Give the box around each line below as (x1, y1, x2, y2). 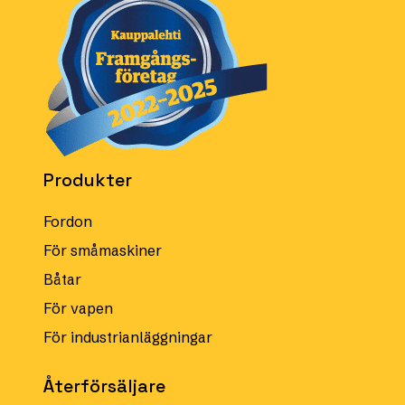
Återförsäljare (43, 373, 165, 398)
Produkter (43, 167, 132, 192)
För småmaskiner (43, 240, 162, 259)
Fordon (43, 212, 92, 231)
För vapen (43, 298, 113, 317)
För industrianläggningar (43, 327, 212, 346)
